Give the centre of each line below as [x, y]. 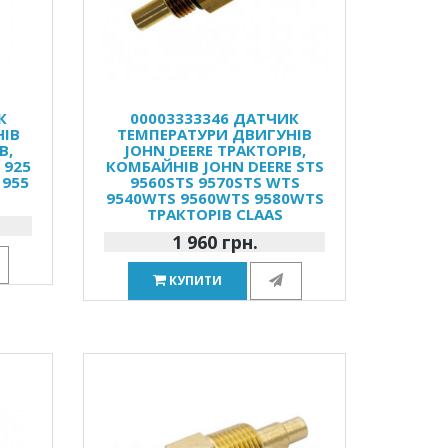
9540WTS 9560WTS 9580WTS [214, 198]
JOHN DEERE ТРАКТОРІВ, [214, 150]
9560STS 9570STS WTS [214, 182]
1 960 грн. [214, 242]
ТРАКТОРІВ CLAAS [214, 214]
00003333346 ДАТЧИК [215, 118]
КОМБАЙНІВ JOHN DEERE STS [214, 166]
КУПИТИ [195, 280]
